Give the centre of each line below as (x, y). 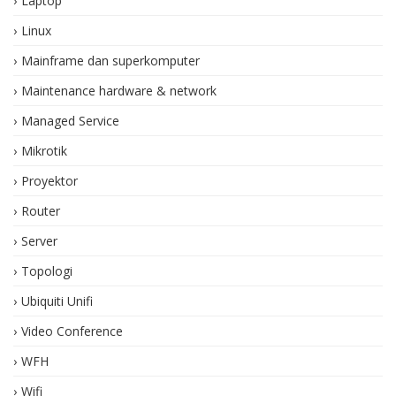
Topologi (47, 270)
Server (39, 240)
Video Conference (72, 331)
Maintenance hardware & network (119, 90)
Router (41, 210)
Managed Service (70, 120)
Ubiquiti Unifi (57, 301)
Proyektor (49, 180)
